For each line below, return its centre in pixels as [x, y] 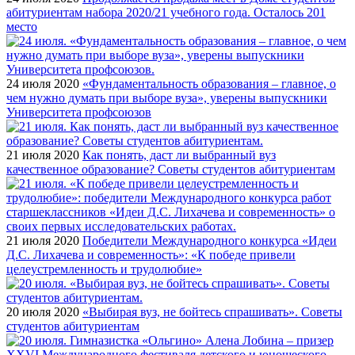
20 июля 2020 [43, 311]
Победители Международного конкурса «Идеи [210, 240]
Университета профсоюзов [79, 112]
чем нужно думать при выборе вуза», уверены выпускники [167, 97]
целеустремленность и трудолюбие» [104, 269]
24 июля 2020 [43, 83]
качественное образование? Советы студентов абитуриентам [171, 169]
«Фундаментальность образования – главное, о [209, 83]
